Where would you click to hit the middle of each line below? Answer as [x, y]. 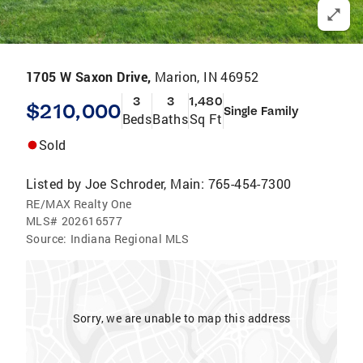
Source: [47, 239]
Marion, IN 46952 [207, 77]
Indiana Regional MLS [130, 239]
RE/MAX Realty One [79, 204]
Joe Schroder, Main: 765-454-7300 [188, 184]
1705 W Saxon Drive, [90, 77]
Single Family [261, 111]
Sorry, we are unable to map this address [181, 318]
